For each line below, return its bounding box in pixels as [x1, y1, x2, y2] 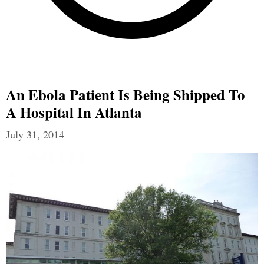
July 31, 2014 [6, 127, 64, 142]
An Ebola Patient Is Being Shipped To [6, 84, 245, 106]
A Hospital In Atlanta [6, 101, 142, 124]
